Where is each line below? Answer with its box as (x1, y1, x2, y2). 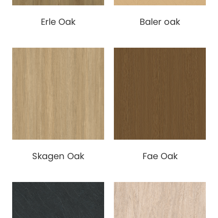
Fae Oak (142, 150, 178, 163)
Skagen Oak (32, 150, 84, 163)
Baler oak (140, 16, 180, 28)
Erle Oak (41, 16, 75, 28)
